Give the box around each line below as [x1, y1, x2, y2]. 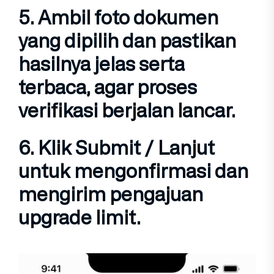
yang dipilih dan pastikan [18, 26, 236, 56]
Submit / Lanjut [75, 132, 215, 162]
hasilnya [18, 49, 94, 79]
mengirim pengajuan [18, 179, 203, 209]
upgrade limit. [18, 202, 141, 232]
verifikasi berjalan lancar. [18, 95, 235, 125]
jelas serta [94, 49, 185, 79]
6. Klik [18, 132, 75, 162]
